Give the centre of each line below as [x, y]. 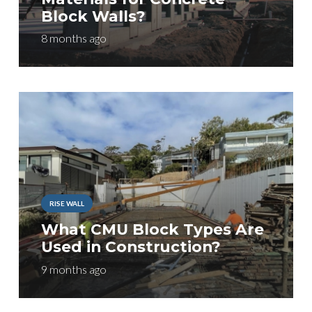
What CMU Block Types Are [152, 229]
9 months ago [73, 269]
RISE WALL [67, 203]
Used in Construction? [131, 247]
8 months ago [73, 38]
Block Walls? [93, 16]
